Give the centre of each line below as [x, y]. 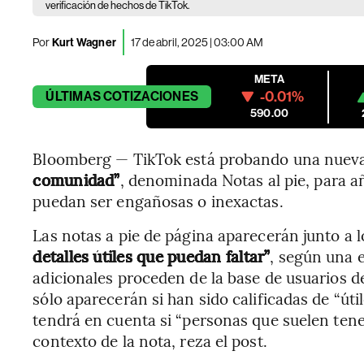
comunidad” [76, 180]
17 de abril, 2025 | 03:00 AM [197, 42]
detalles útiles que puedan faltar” [152, 256]
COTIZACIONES [151, 96]
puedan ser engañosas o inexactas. [158, 201]
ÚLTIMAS [73, 96]
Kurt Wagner [83, 42]
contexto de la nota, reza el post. [150, 340]
